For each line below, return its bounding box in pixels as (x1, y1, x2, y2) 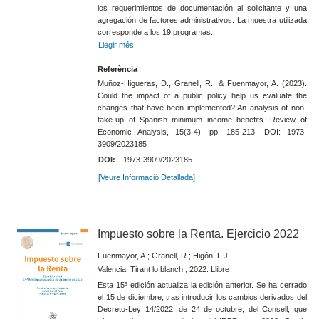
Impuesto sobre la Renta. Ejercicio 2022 (98, 228, 300, 241)
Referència (98, 64, 138, 73)
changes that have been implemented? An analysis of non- (98, 103, 307, 113)
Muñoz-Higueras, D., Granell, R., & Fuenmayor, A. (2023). (98, 79, 307, 88)
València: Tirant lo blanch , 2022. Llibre (98, 265, 230, 274)
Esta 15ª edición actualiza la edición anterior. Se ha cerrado (98, 281, 307, 290)
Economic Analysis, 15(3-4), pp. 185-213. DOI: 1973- (98, 127, 307, 137)
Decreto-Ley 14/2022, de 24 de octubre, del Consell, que (98, 305, 307, 314)
